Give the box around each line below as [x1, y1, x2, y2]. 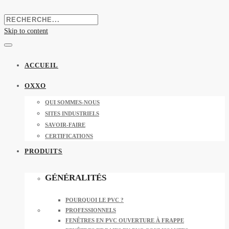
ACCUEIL [25, 61, 58, 69]
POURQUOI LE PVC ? [65, 196, 124, 203]
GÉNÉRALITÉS [45, 173, 106, 183]
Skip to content [4, 27, 48, 35]
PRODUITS [25, 147, 62, 155]
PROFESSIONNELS [65, 207, 116, 213]
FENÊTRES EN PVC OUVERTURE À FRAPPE [65, 217, 184, 223]
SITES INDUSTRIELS [45, 110, 99, 117]
